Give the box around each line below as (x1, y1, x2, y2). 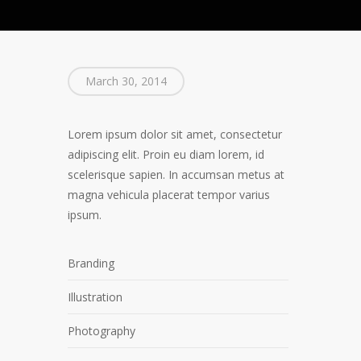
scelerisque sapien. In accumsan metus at (68, 167, 285, 182)
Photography (68, 323, 136, 338)
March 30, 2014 (85, 73, 168, 89)
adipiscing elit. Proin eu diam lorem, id (68, 147, 265, 162)
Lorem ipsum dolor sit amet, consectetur (68, 127, 283, 142)
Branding (68, 255, 115, 271)
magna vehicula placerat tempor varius (68, 187, 271, 202)
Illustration (68, 289, 123, 305)
